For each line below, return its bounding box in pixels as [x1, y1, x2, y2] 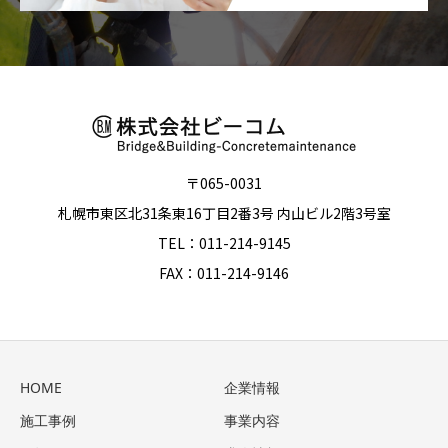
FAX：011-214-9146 [159, 263, 289, 284]
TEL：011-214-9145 [157, 233, 291, 254]
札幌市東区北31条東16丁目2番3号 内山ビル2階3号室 [57, 203, 391, 224]
